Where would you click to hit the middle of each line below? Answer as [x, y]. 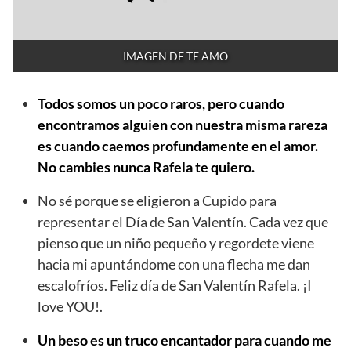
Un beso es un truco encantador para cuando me [185, 340]
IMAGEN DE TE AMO [175, 56]
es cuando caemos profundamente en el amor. [178, 146]
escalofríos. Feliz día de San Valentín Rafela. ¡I [175, 286]
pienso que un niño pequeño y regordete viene [176, 243]
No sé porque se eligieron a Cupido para [157, 201]
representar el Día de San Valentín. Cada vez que [183, 222]
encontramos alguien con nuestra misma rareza [183, 125]
